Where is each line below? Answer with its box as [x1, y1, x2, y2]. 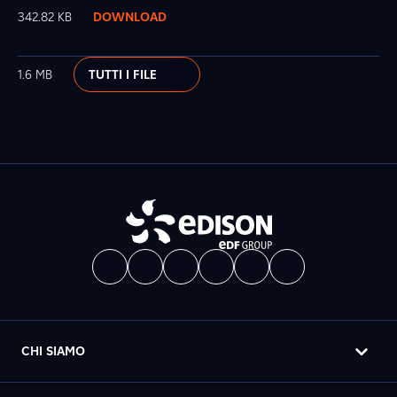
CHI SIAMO [21, 344, 85, 359]
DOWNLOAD [93, 9, 167, 25]
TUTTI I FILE [89, 66, 157, 82]
